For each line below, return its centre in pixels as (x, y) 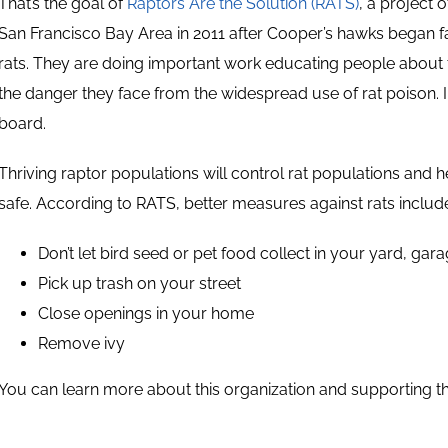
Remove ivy (82, 343)
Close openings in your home (146, 313)
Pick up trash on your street (140, 283)
